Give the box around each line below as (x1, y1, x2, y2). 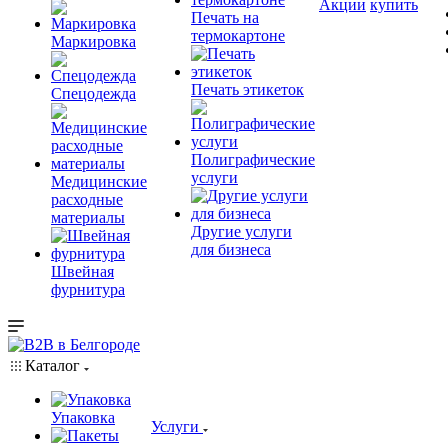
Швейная (51, 263, 114, 280)
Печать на (191, 9, 259, 26)
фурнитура (51, 281, 125, 298)
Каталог (21, 357, 84, 374)
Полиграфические (191, 151, 315, 168)
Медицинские (51, 173, 147, 190)
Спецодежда (51, 85, 136, 102)
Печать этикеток (191, 81, 304, 98)
